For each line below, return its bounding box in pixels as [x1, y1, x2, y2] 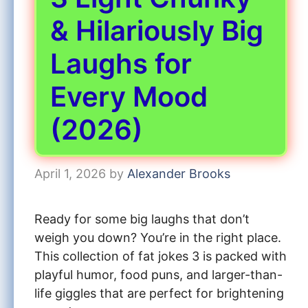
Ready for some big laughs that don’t [34, 211, 250, 226]
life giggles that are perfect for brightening [34, 285, 284, 300]
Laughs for [50, 46, 192, 80]
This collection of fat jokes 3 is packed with [34, 248, 287, 263]
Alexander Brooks [127, 166, 230, 181]
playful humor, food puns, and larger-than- [34, 267, 283, 282]
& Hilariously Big [50, 13, 263, 47]
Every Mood [50, 79, 208, 113]
